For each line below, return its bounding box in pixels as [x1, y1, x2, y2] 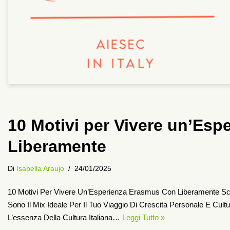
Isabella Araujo [16, 164, 64, 172]
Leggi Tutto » [122, 213, 165, 222]
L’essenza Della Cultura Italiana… [8, 213, 122, 222]
